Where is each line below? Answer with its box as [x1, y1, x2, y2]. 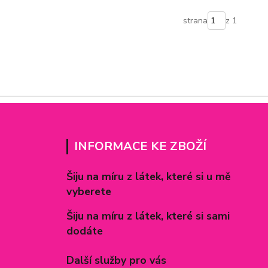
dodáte [66, 224, 106, 238]
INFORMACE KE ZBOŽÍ [74, 138, 206, 154]
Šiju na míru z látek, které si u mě [66, 169, 231, 184]
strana [182, 15, 208, 26]
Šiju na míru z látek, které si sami [66, 209, 230, 223]
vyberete [66, 184, 111, 199]
